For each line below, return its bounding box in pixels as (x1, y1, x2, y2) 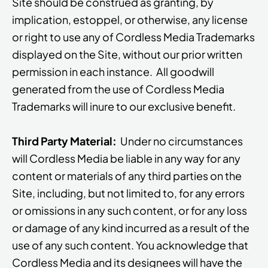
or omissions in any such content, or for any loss (12, 203, 247, 217)
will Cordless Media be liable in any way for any (12, 151, 240, 165)
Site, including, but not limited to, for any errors (12, 185, 245, 200)
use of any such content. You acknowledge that (12, 237, 248, 252)
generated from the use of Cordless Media (12, 82, 224, 96)
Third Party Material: (12, 133, 120, 148)
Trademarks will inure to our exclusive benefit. (12, 99, 236, 114)
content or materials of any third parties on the (12, 168, 242, 182)
